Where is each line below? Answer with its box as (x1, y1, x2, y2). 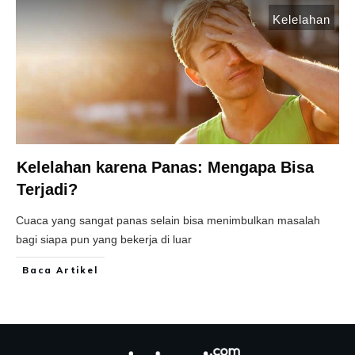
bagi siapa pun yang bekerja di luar (16, 233, 192, 246)
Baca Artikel (22, 265, 98, 277)
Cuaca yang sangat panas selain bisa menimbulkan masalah (16, 214, 320, 227)
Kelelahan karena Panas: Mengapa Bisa (17, 158, 314, 177)
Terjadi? (17, 181, 78, 199)
